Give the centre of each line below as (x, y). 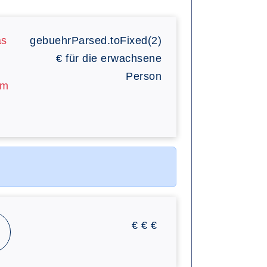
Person (144, 76)
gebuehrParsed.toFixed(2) (96, 41)
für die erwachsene (114, 58)
